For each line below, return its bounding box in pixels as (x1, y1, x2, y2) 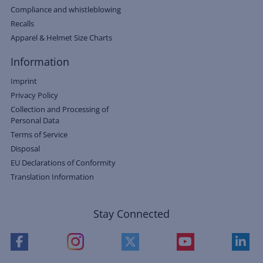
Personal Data (11, 114, 59, 126)
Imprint (11, 75, 37, 86)
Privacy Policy (11, 89, 58, 100)
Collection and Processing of (11, 103, 109, 114)
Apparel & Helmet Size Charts (11, 32, 112, 43)
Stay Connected (93, 206, 170, 221)
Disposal (11, 143, 40, 154)
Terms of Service (11, 129, 68, 140)
